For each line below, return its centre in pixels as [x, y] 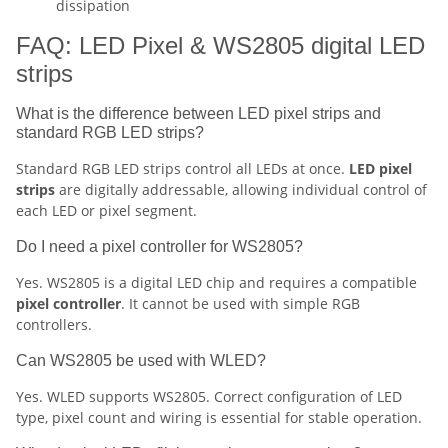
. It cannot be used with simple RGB [240, 303]
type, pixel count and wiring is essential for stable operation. [219, 417]
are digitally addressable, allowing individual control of [241, 189]
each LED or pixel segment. [106, 210]
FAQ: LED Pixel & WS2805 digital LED [220, 45]
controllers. [54, 324]
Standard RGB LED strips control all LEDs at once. [182, 168]
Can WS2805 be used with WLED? [141, 360]
